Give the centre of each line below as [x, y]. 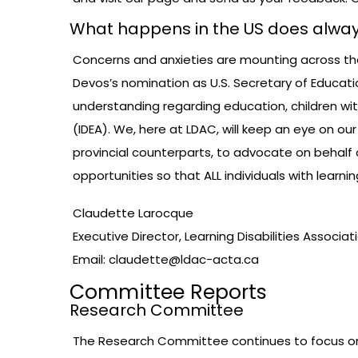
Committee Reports [168, 292]
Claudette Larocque [133, 213]
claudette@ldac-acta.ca [184, 260]
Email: [91, 260]
